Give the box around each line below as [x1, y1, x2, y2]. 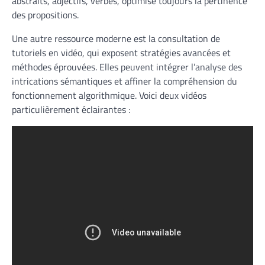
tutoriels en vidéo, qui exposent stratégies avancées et [12, 46, 231, 60]
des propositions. [12, 8, 79, 22]
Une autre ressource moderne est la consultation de [12, 31, 220, 46]
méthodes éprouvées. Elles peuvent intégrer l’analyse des [12, 60, 242, 75]
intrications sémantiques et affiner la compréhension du [12, 74, 237, 89]
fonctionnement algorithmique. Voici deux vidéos [12, 88, 206, 103]
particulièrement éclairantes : [12, 102, 130, 117]
